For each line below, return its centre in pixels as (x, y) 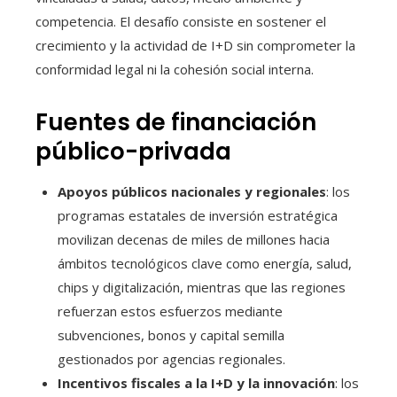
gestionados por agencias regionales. (171, 358)
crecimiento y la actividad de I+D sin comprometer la (195, 45)
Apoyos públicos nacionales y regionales (192, 191)
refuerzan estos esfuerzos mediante (170, 311)
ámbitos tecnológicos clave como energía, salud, (205, 263)
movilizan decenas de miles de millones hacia (194, 239)
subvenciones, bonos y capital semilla (171, 335)
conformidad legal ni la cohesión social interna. (175, 69)
